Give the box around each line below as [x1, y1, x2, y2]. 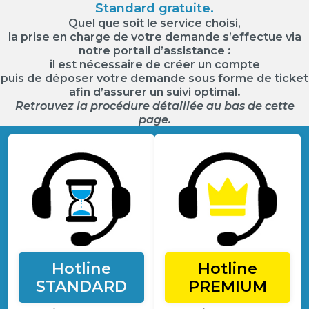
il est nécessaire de [49, 57, 161, 72]
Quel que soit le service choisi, [68, 16, 241, 30]
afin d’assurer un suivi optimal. [69, 85, 240, 99]
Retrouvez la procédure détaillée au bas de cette [14, 99, 295, 113]
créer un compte [160, 57, 260, 72]
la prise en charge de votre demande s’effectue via [8, 30, 301, 44]
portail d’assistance [113, 43, 225, 58]
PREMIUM [188, 277, 267, 296]
